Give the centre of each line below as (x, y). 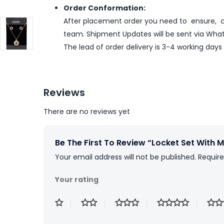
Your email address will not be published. (125, 157)
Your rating (77, 180)
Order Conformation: (104, 8)
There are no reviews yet (87, 112)
